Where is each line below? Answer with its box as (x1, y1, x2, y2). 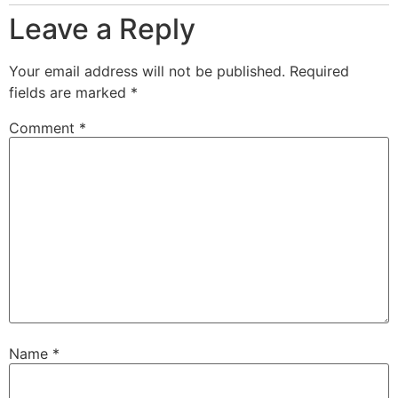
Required (290, 61, 349, 80)
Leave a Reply (9, 11, 195, 46)
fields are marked (9, 83, 131, 101)
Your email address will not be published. (9, 61, 285, 80)
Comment (9, 119, 79, 138)
